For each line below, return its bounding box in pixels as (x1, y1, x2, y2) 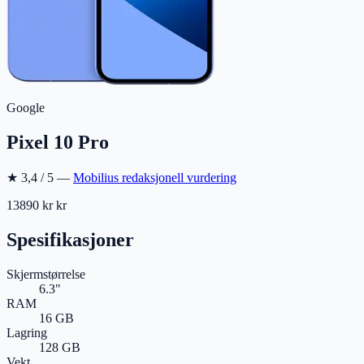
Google (6, 101, 45, 115)
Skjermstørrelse (6, 266, 85, 281)
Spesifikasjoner (6, 228, 134, 250)
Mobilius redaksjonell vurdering (73, 170, 236, 184)
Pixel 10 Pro (6, 131, 109, 153)
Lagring (6, 325, 47, 340)
